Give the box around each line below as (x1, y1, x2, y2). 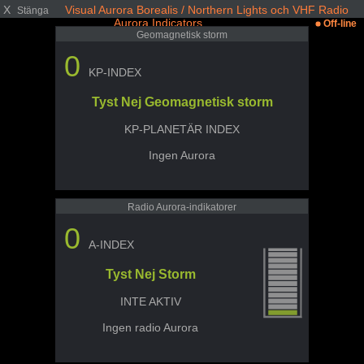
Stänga (17, 5, 49, 15)
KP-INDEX (89, 66, 141, 79)
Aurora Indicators (113, 16, 202, 29)
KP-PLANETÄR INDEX (124, 123, 240, 136)
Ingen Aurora (149, 149, 215, 162)
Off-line (321, 18, 359, 28)
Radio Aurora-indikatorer (128, 201, 236, 213)
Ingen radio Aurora (102, 321, 199, 334)
